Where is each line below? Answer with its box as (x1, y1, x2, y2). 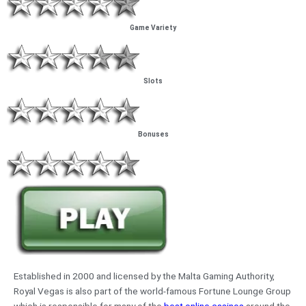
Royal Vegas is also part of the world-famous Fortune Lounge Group (14, 286, 291, 297)
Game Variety (130, 24, 176, 32)
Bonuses (137, 130, 169, 139)
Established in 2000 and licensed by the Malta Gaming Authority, (14, 270, 275, 282)
